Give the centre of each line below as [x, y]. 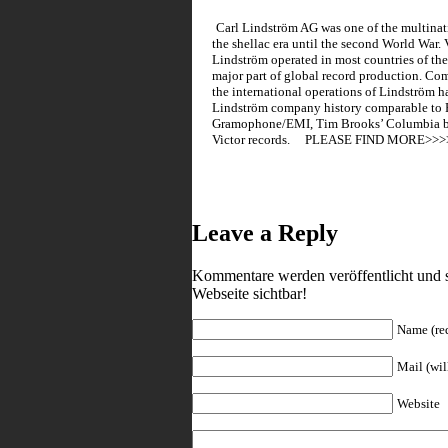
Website [418, 404]
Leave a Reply [265, 233]
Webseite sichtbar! [249, 294]
